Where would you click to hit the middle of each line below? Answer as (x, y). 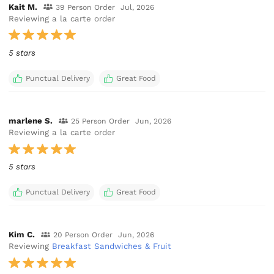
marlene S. (31, 121)
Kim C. (22, 235)
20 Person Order (83, 235)
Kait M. (23, 7)
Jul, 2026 (138, 7)
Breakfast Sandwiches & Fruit (112, 246)
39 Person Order (85, 7)
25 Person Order (100, 121)
